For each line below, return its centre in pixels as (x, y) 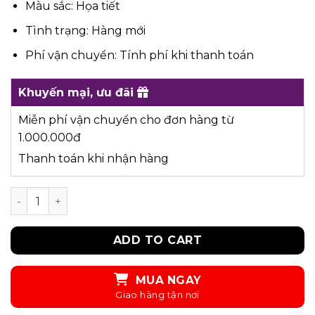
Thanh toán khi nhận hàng (94, 159)
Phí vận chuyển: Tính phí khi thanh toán (139, 55)
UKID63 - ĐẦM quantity (72, 194)
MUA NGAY (168, 281)
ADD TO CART (157, 240)
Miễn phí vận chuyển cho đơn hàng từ (126, 120)
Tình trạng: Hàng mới (85, 30)
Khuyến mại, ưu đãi (78, 93)
